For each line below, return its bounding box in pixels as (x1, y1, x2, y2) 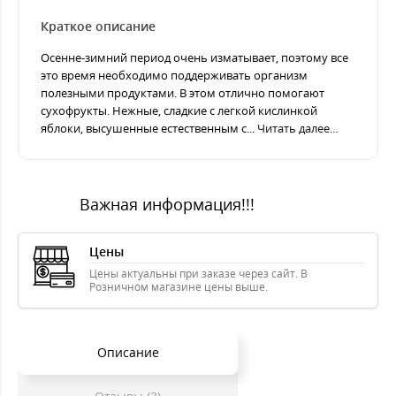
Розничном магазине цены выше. (89, 279, 268, 294)
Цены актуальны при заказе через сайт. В (89, 266, 308, 281)
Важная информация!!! (80, 194, 255, 215)
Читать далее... (257, 120, 338, 136)
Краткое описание (41, 18, 156, 34)
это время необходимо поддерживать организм (41, 67, 308, 83)
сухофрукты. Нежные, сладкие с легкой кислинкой (41, 103, 317, 118)
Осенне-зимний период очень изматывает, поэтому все (41, 49, 348, 65)
